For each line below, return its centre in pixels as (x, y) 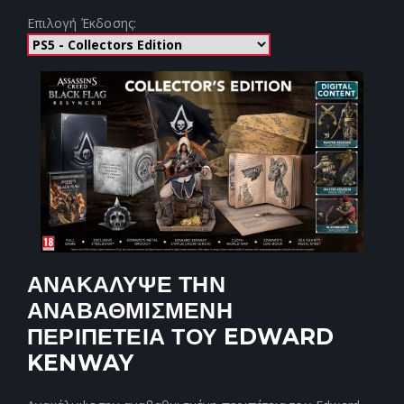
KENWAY (81, 363)
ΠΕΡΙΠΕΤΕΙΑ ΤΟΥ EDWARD (181, 337)
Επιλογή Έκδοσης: (82, 23)
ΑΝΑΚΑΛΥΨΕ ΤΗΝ (126, 285)
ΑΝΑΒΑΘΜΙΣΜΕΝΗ (130, 311)
